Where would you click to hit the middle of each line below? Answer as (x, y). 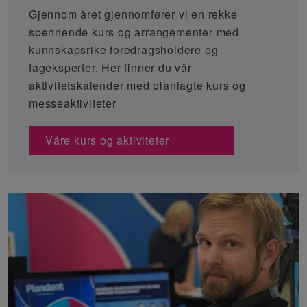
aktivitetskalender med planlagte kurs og (137, 86)
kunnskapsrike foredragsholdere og (124, 50)
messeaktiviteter (73, 103)
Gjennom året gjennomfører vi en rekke (133, 14)
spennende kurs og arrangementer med (134, 32)
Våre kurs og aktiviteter (108, 140)
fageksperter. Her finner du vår (110, 68)
